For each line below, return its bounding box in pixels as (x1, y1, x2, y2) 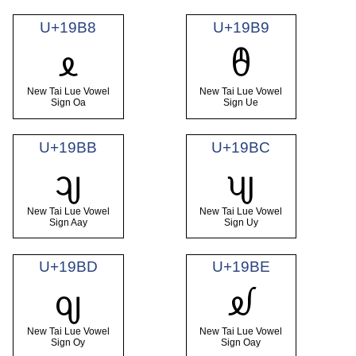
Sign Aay (48, 217, 87, 229)
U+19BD (38, 258, 98, 276)
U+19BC (211, 138, 271, 156)
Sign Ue (223, 97, 259, 109)
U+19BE (211, 258, 270, 276)
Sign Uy (223, 217, 258, 229)
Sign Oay (221, 336, 261, 348)
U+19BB (39, 138, 98, 156)
